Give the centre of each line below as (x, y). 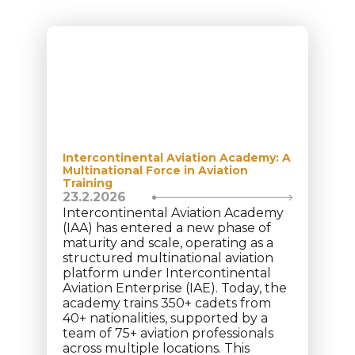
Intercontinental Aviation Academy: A (177, 158)
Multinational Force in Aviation (155, 170)
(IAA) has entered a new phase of (167, 228)
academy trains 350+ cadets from (167, 303)
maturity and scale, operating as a (168, 243)
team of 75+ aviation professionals (168, 333)
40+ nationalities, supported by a (165, 318)
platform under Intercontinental (167, 273)
